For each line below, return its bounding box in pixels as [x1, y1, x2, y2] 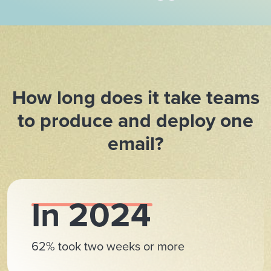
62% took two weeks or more [31, 237, 184, 255]
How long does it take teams [11, 83, 260, 112]
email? [107, 129, 164, 158]
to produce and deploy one [18, 106, 253, 135]
